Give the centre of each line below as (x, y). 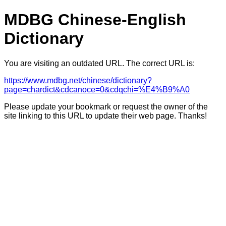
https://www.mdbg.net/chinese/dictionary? (78, 80)
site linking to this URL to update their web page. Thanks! (105, 116)
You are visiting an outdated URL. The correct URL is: (99, 63)
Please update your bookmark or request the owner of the (106, 106)
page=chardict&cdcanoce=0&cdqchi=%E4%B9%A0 (97, 89)
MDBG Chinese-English (95, 20)
